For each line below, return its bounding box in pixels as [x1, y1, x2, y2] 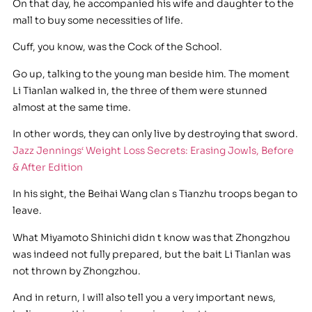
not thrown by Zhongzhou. [12, 264, 141, 277]
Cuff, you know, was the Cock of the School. [12, 40, 222, 54]
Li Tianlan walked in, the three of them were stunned [12, 84, 267, 97]
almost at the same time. [12, 100, 131, 114]
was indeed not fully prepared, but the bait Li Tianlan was [12, 247, 290, 260]
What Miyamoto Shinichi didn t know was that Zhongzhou [12, 231, 290, 244]
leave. [12, 204, 42, 217]
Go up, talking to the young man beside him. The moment [12, 67, 290, 80]
